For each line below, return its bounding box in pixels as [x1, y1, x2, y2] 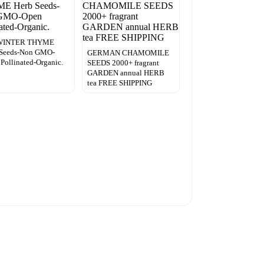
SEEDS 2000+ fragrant [87, 58, 159, 67]
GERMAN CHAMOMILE [87, 48, 169, 57]
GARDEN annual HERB [87, 68, 164, 77]
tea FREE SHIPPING [87, 78, 152, 87]
